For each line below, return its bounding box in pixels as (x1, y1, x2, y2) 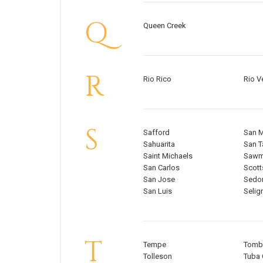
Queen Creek (143, 21, 186, 31)
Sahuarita (143, 140, 175, 149)
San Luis (143, 187, 172, 196)
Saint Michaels (143, 151, 193, 161)
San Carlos (143, 163, 180, 173)
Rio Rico (143, 75, 171, 84)
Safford (143, 128, 170, 137)
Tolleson (143, 252, 172, 261)
